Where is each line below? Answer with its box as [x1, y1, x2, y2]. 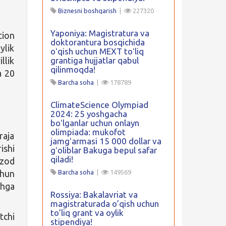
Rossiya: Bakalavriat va [50, 190, 138, 199]
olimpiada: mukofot [50, 127, 126, 137]
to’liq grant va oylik [50, 208, 124, 217]
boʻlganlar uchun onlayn [50, 118, 139, 128]
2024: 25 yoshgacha [50, 109, 127, 119]
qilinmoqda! [50, 65, 95, 74]
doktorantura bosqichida [50, 37, 145, 47]
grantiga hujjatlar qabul [50, 55, 139, 65]
